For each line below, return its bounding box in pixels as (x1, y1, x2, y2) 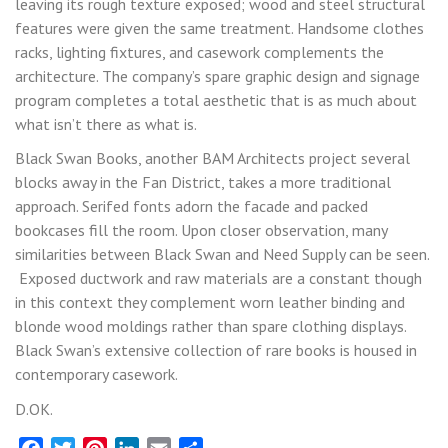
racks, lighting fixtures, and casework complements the (15, 41, 384, 62)
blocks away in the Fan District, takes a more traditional (15, 172, 391, 193)
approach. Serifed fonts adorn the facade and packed (15, 196, 368, 217)
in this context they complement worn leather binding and (15, 292, 405, 313)
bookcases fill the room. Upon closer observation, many (15, 220, 387, 241)
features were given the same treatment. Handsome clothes (15, 17, 424, 38)
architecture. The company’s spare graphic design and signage (15, 65, 420, 86)
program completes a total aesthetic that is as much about (15, 89, 417, 110)
